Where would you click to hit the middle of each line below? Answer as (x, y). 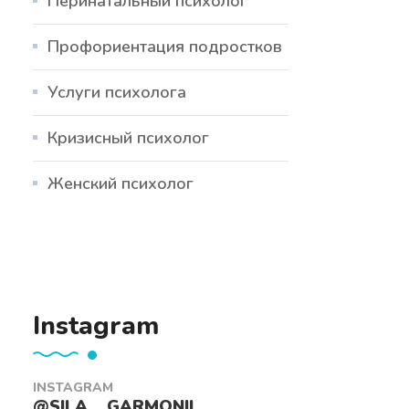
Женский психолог (121, 183)
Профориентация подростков (165, 46)
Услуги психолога (117, 92)
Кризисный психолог (128, 137)
